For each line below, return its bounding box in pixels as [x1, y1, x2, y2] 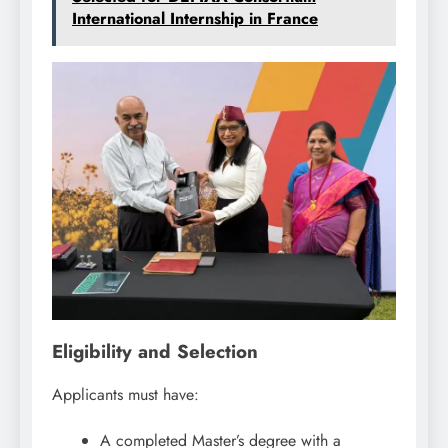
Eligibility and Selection [52, 338, 258, 366]
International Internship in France [72, 6, 318, 30]
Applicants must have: [52, 383, 199, 407]
